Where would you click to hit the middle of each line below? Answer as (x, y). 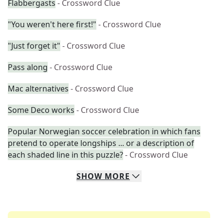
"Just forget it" (34, 46)
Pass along (28, 67)
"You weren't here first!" (52, 24)
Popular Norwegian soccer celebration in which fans (104, 131)
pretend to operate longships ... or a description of (101, 143)
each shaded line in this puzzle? (65, 155)
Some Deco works (41, 110)
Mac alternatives (38, 89)
